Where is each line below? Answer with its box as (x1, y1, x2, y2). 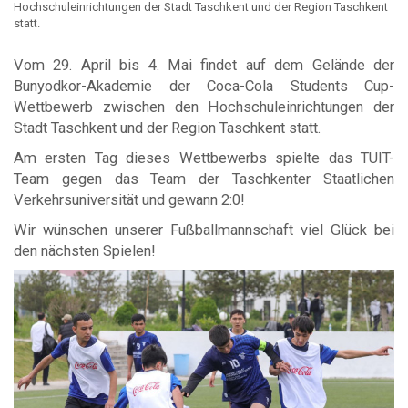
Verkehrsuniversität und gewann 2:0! (14, 190, 245, 209)
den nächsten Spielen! (14, 241, 156, 260)
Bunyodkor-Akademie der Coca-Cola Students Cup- (14, 76, 394, 95)
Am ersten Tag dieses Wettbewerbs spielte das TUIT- (14, 148, 394, 167)
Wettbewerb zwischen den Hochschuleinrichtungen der (14, 97, 394, 116)
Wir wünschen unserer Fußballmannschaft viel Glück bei (14, 220, 394, 239)
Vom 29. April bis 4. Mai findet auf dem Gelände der (14, 56, 394, 74)
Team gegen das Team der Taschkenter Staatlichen (14, 169, 394, 188)
